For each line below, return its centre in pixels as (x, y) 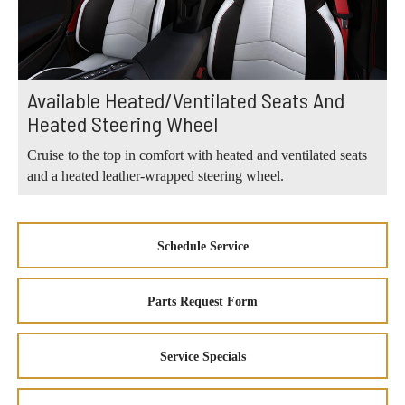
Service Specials (202, 357)
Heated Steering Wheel (122, 124)
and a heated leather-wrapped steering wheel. (155, 176)
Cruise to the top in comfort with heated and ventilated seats (197, 155)
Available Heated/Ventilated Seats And (186, 100)
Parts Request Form (202, 302)
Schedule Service (202, 247)
